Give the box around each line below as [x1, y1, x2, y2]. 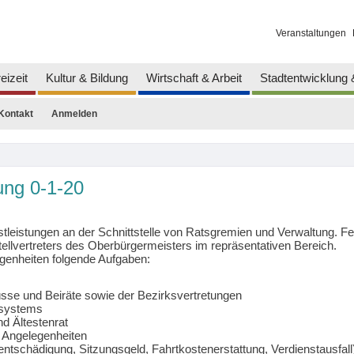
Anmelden [51, 107, 97, 119]
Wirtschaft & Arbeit [145, 70, 242, 85]
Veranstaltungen [275, 28, 346, 40]
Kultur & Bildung [45, 70, 128, 85]
